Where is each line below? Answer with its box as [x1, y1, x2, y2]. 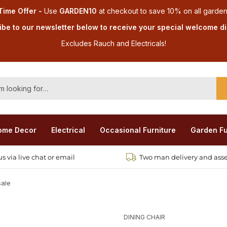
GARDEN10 [59, 7, 97, 15]
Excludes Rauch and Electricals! [61, 39, 166, 48]
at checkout [96, 7, 138, 15]
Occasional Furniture [99, 126, 176, 134]
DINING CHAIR [124, 213, 165, 221]
